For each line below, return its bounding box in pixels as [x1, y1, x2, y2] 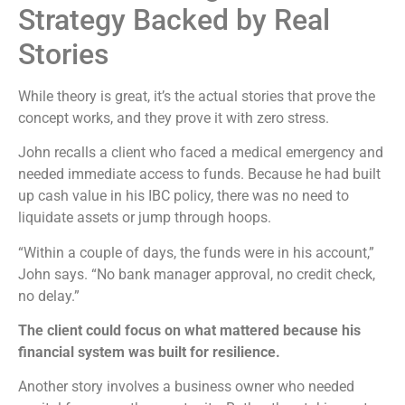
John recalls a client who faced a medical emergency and [18, 144, 383, 162]
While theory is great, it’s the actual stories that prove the [18, 87, 375, 105]
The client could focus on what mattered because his [18, 322, 361, 339]
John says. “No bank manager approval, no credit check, [18, 265, 375, 283]
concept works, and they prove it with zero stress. [18, 108, 329, 127]
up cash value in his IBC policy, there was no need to [18, 187, 349, 205]
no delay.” [18, 287, 83, 305]
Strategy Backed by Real [18, 2, 330, 37]
